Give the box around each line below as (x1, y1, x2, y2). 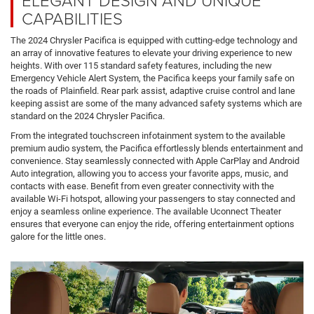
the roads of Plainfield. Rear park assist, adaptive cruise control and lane (11, 85, 295, 96)
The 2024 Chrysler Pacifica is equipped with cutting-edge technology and (11, 34, 297, 46)
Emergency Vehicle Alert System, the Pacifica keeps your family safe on (11, 72, 294, 83)
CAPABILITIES (22, 6, 123, 29)
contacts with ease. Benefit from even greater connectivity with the (11, 180, 274, 191)
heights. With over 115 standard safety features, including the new (11, 60, 272, 71)
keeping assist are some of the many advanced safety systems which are (11, 97, 302, 109)
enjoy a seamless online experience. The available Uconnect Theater (11, 205, 281, 217)
